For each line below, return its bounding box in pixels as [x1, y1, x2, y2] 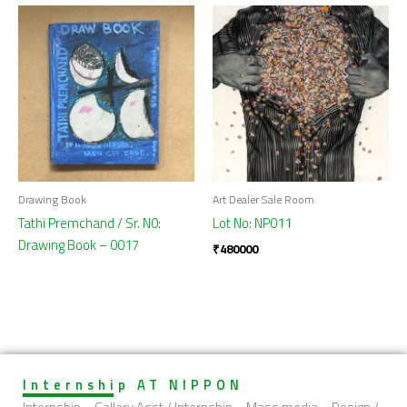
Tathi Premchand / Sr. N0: [18, 212, 161, 233]
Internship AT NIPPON [23, 374, 243, 396]
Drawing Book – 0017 [18, 233, 139, 255]
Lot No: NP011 [213, 213, 292, 234]
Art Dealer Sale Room [213, 191, 314, 209]
